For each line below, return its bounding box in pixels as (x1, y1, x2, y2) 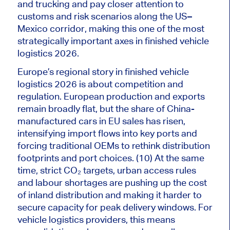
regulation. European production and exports (17, 90, 205, 102)
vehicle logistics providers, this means (17, 214, 175, 225)
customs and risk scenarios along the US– (17, 10, 192, 22)
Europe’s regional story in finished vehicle (17, 66, 189, 77)
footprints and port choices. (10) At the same (17, 152, 204, 163)
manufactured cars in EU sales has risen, (17, 115, 185, 126)
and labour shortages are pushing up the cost (17, 177, 207, 188)
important (70, 35, 112, 46)
